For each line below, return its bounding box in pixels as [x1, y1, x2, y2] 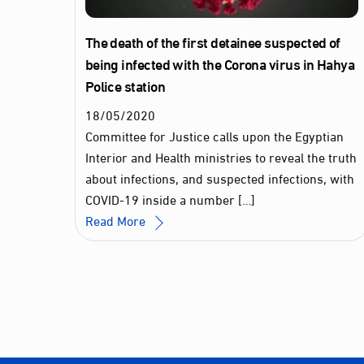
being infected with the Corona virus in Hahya [84, 50, 355, 78]
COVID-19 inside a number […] [84, 187, 255, 211]
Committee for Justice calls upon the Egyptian [84, 123, 344, 148]
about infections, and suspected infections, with [84, 166, 354, 190]
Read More [84, 208, 145, 232]
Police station [84, 71, 166, 100]
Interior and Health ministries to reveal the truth [84, 145, 357, 169]
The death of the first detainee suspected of [84, 28, 340, 56]
